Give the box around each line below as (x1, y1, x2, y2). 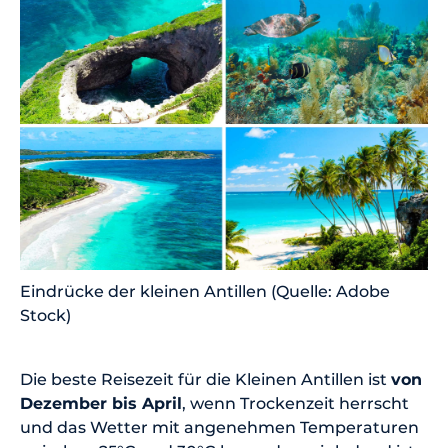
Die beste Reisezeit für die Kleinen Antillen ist (20, 369, 391, 389)
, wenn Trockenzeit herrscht (182, 393, 409, 413)
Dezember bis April (20, 393, 182, 413)
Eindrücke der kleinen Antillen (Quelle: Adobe (20, 281, 390, 301)
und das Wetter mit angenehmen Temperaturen (20, 417, 419, 437)
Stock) (20, 305, 71, 325)
